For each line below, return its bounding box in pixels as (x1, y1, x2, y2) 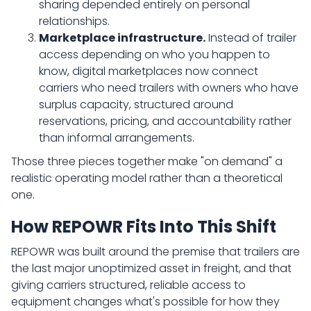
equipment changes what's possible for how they (11, 294, 280, 310)
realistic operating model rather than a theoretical (11, 170, 283, 186)
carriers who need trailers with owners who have (39, 80, 299, 96)
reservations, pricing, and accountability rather (39, 113, 292, 129)
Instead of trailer (205, 30, 296, 46)
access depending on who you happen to (39, 47, 270, 62)
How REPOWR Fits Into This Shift (11, 215, 276, 238)
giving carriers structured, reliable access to (11, 277, 246, 293)
